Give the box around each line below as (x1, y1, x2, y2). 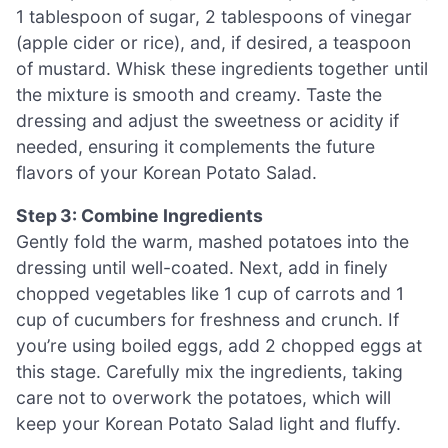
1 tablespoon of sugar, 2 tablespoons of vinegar (16, 5, 412, 27)
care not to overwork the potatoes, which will (16, 387, 391, 409)
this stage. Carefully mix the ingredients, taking (16, 361, 403, 383)
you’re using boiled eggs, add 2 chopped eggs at (16, 335, 422, 357)
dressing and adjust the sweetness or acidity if (16, 109, 399, 131)
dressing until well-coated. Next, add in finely (16, 257, 388, 279)
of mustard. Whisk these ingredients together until (16, 57, 428, 79)
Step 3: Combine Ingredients (16, 205, 263, 227)
